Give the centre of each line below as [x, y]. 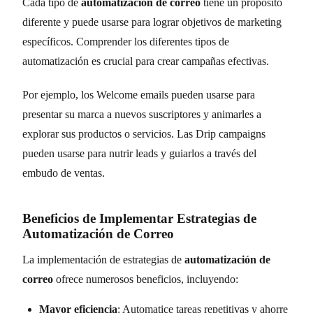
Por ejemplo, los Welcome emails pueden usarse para [139, 94]
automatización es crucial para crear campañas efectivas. [146, 61]
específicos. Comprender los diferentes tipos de [126, 41]
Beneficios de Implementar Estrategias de [139, 218]
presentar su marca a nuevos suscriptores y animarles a [142, 114]
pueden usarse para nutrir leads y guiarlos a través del [139, 153]
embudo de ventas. [64, 173]
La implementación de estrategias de [103, 259]
